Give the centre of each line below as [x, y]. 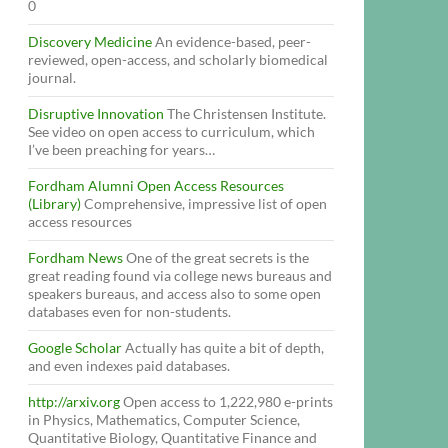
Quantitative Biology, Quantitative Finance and [172, 437]
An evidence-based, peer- [231, 41]
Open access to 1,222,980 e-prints [226, 401]
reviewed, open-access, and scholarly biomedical [178, 59]
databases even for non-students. [129, 311]
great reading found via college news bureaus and [180, 275]
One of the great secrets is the [216, 257]
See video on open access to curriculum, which [171, 131]
